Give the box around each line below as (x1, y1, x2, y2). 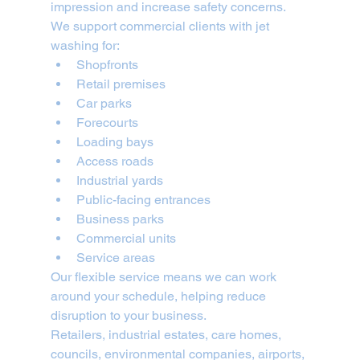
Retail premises (76, 76, 166, 92)
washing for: (50, 38, 120, 54)
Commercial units (76, 231, 176, 247)
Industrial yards (76, 173, 163, 189)
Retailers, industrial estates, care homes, (50, 327, 284, 343)
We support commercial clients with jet (50, 18, 272, 35)
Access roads (76, 153, 153, 170)
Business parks (76, 211, 164, 227)
